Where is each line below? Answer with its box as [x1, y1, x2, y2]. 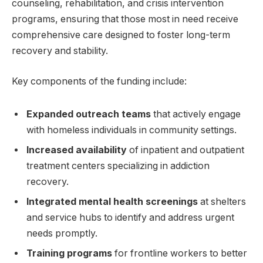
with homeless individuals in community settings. [26, 124, 237, 136]
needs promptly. [26, 227, 97, 239]
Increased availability [26, 144, 127, 156]
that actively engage [151, 108, 241, 120]
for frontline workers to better [112, 247, 247, 259]
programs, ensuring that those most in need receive [12, 14, 238, 25]
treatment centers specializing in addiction [26, 160, 210, 171]
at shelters [198, 195, 246, 207]
